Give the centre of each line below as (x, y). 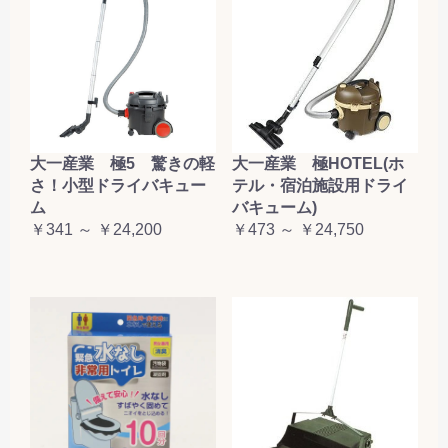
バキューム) (274, 207)
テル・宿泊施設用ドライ (320, 185)
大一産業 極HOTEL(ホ (318, 163)
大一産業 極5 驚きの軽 (122, 163)
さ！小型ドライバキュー (118, 185)
